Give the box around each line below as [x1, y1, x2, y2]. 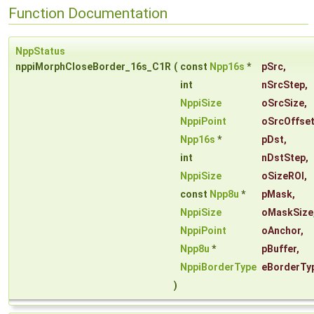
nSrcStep [261, 79, 305, 91]
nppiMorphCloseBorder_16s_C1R [15, 61, 171, 73]
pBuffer [261, 243, 296, 255]
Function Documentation [8, 4, 168, 22]
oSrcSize [261, 97, 304, 109]
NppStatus [15, 46, 65, 57]
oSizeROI [261, 170, 304, 182]
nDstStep [261, 152, 306, 164]
